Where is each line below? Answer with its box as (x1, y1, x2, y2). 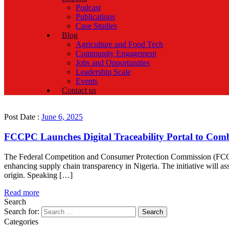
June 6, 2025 (41, 112, 83, 122)
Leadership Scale (76, 67, 131, 77)
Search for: (4, 207, 39, 216)
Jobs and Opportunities (76, 58, 150, 67)
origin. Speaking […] (4, 170, 73, 179)
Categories (4, 217, 38, 226)
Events (76, 77, 98, 86)
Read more (4, 188, 39, 197)
